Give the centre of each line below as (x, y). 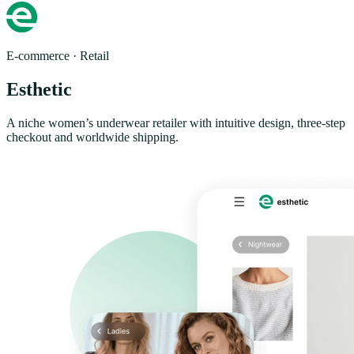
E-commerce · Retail (58, 56)
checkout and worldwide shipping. (92, 137)
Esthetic (39, 90)
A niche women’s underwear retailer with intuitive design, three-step (176, 123)
